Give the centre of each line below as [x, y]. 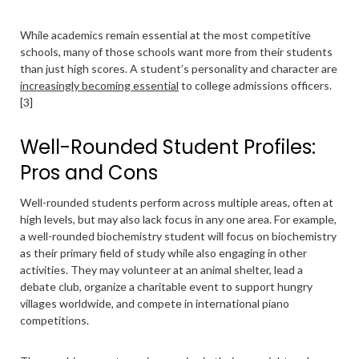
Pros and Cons [89, 173]
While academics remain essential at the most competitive [165, 35]
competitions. [56, 320]
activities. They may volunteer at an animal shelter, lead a [161, 270]
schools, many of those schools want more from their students [176, 52]
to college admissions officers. [255, 85]
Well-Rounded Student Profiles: [168, 147]
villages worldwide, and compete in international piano [155, 303]
